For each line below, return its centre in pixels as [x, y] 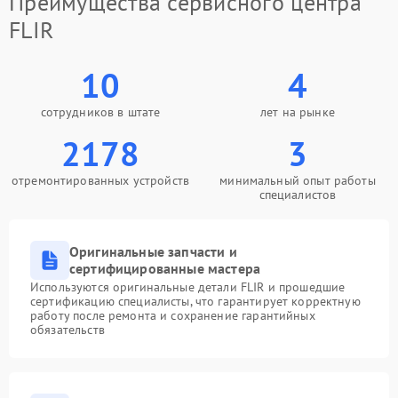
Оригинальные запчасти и [153, 251]
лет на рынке [298, 112]
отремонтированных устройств [100, 180]
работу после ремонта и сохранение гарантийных [173, 315]
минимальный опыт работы [298, 180]
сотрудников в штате [100, 112]
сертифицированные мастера [165, 268]
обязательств [68, 330]
